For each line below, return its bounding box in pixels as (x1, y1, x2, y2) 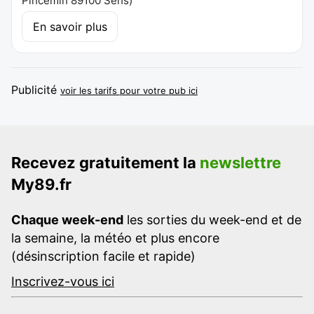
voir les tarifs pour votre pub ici (60, 84, 198, 96)
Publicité (11, 82, 60, 97)
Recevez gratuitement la (11, 153, 200, 172)
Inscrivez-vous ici (11, 273, 114, 289)
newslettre (200, 153, 281, 172)
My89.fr (11, 175, 71, 193)
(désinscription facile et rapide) (11, 248, 196, 264)
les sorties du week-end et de (123, 212, 301, 227)
